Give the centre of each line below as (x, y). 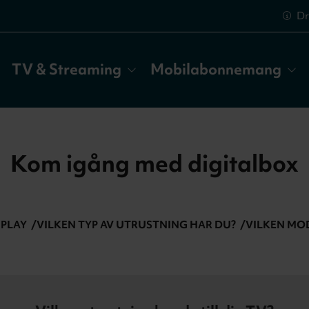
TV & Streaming (66, 70)
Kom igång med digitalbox (154, 163)
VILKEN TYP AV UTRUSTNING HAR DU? (136, 225)
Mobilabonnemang (216, 70)
